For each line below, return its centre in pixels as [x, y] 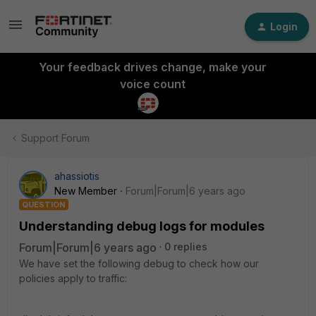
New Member [86, 191]
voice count [152, 84]
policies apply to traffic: [73, 278]
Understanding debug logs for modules [142, 226]
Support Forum [55, 138]
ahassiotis [77, 176]
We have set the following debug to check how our [139, 263]
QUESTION [44, 205]
